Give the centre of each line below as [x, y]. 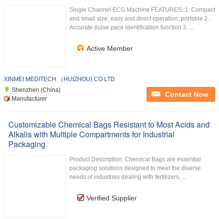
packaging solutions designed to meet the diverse [135, 168]
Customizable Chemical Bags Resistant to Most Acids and [109, 124]
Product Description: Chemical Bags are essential [135, 159]
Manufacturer [29, 99]
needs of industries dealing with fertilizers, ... [128, 177]
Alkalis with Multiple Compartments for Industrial [91, 134]
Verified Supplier [112, 198]
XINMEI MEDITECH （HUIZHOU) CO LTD [59, 79]
